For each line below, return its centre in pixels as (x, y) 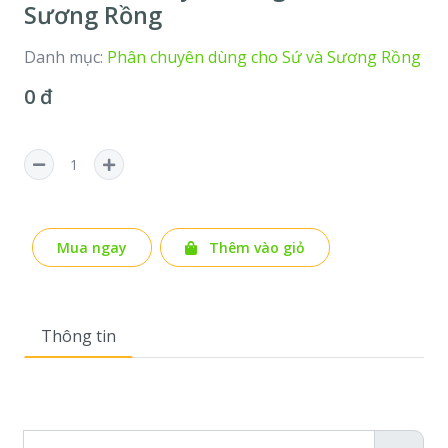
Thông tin (78, 336)
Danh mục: (65, 57)
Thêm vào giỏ (255, 247)
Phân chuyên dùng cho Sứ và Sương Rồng (264, 57)
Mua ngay (92, 247)
